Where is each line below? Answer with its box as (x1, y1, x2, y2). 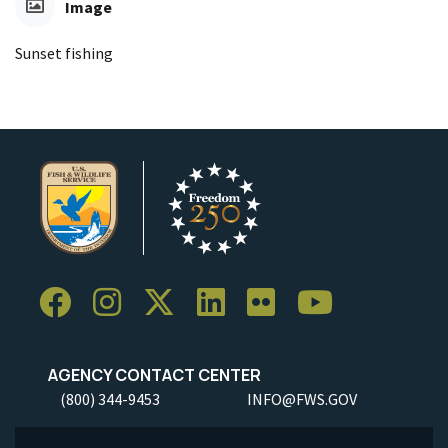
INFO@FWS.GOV (247, 388, 357, 409)
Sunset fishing (15, 42, 113, 63)
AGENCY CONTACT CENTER (39, 363, 261, 386)
